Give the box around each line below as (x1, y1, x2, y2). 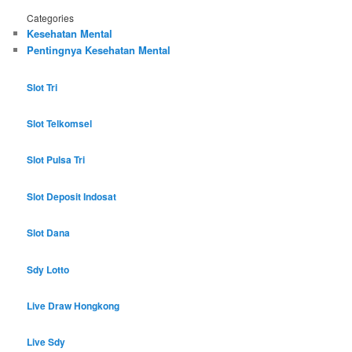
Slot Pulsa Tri (27, 152, 86, 167)
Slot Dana (27, 225, 71, 240)
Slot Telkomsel (27, 116, 93, 131)
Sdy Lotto (27, 262, 70, 277)
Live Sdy (27, 335, 66, 350)
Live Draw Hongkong (27, 298, 120, 313)
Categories (27, 11, 75, 25)
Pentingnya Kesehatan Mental (27, 42, 171, 58)
